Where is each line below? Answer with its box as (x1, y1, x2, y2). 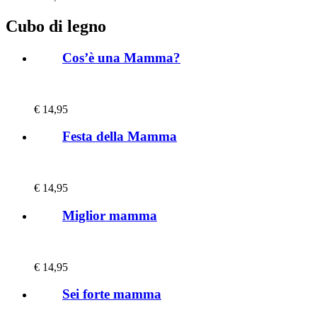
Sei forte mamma (62, 287, 161, 302)
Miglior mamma (62, 207, 157, 223)
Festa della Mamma (62, 129, 177, 144)
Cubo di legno (6, 17, 106, 36)
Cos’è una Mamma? (62, 50, 180, 65)
